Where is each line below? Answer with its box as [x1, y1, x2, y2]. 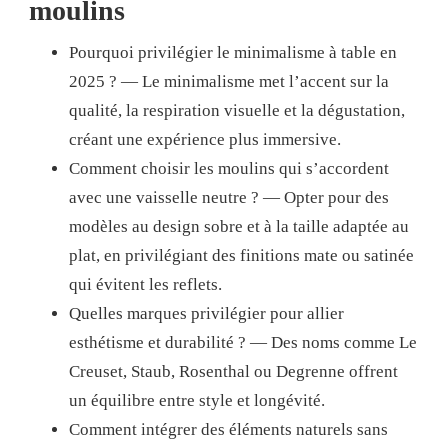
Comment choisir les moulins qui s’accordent [69, 158, 389, 178]
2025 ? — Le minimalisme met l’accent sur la [69, 71, 389, 91]
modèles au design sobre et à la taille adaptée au [69, 216, 409, 236]
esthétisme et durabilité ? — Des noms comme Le [69, 332, 417, 352]
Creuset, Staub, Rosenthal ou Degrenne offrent [69, 361, 398, 381]
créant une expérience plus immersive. [69, 129, 341, 149]
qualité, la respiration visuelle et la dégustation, [69, 100, 405, 120]
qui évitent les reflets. [69, 274, 222, 294]
